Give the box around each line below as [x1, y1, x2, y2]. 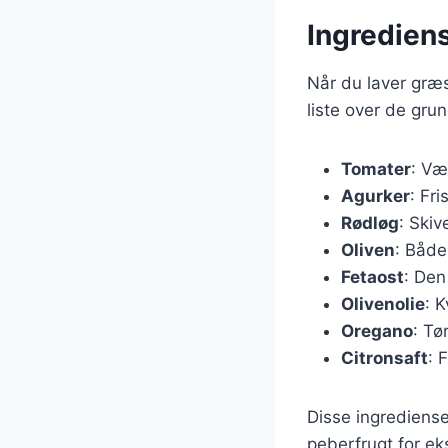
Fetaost [341, 266, 404, 287]
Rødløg [341, 212, 399, 233]
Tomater [341, 158, 411, 179]
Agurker [341, 185, 410, 206]
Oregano [341, 320, 413, 341]
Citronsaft [341, 347, 428, 368]
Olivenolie [341, 293, 425, 314]
